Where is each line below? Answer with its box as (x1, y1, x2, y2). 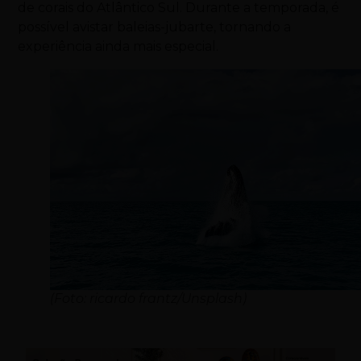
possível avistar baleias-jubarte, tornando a (18, 19, 292, 35)
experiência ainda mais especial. (18, 38, 219, 54)
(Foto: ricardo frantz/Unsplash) (50, 290, 247, 306)
